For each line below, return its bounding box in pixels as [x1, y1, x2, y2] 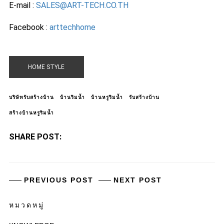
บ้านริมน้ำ [59, 94, 85, 100]
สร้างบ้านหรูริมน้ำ [8, 110, 54, 116]
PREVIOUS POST [23, 176, 93, 184]
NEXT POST [113, 176, 162, 184]
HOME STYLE [28, 63, 65, 71]
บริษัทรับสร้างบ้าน [8, 94, 54, 100]
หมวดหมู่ [8, 201, 44, 209]
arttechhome [49, 22, 95, 32]
